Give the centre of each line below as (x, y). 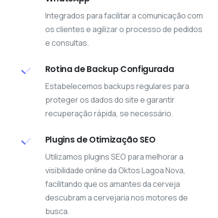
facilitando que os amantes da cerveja (112, 184)
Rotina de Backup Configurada (109, 69)
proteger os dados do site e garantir (110, 100)
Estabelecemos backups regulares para (117, 86)
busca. (57, 211)
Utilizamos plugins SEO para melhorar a (114, 157)
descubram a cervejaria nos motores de (116, 198)
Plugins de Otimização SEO (100, 140)
